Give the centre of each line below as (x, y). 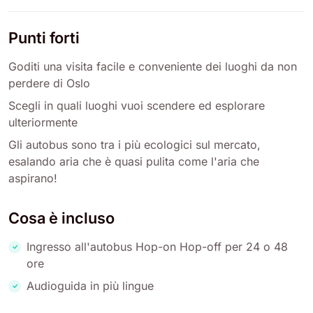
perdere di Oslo (49, 83)
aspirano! (33, 178)
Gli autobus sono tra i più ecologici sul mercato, (134, 144)
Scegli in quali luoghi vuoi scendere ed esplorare (137, 105)
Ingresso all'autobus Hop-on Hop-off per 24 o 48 (157, 246)
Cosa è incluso (61, 218)
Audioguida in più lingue (90, 285)
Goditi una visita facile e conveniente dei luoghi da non (153, 66)
